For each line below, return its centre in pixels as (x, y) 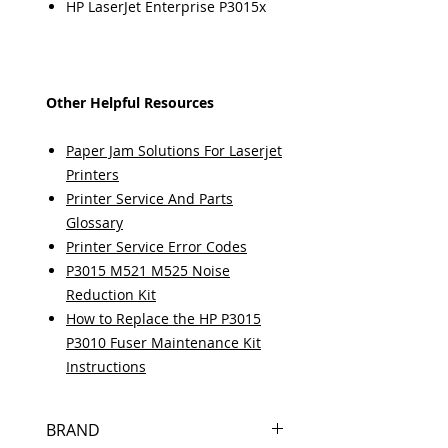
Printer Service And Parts (149, 198)
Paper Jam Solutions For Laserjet (174, 150)
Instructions (106, 366)
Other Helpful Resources (130, 102)
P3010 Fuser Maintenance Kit (163, 342)
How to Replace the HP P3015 (163, 318)
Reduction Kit (111, 294)
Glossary (94, 222)
